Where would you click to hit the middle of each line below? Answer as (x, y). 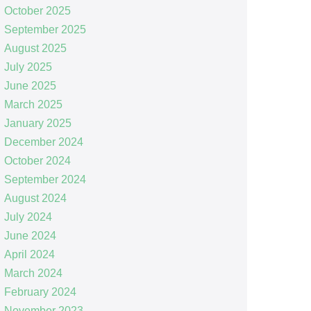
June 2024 (30, 235)
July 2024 (28, 217)
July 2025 (28, 67)
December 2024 (43, 142)
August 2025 (35, 48)
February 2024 (40, 292)
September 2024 (45, 179)
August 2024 (35, 198)
